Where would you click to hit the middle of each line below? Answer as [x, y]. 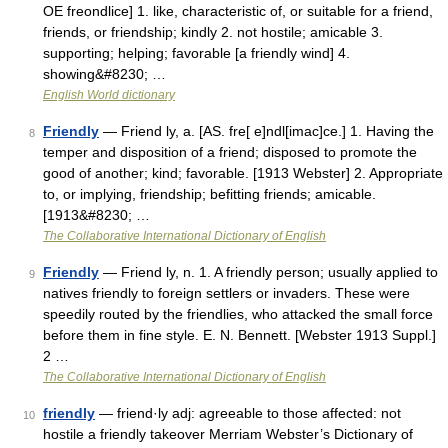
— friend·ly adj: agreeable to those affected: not [248, 413]
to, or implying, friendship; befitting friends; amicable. [209, 194]
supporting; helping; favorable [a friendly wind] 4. [196, 53]
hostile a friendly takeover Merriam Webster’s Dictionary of [228, 434]
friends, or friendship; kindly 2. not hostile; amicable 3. [213, 32]
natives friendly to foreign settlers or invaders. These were [226, 293]
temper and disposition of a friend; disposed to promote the [230, 152]
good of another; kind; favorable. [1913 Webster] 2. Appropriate [243, 173]
